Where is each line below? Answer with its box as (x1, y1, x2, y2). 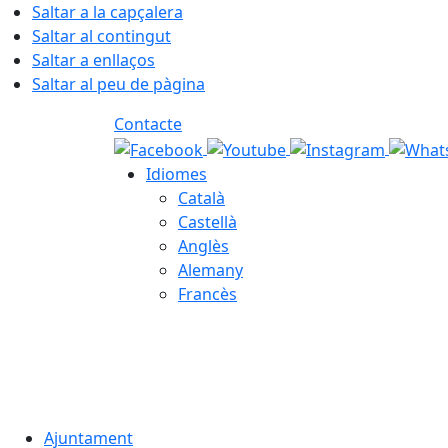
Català (178, 186, 225, 209)
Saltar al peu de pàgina (32, 73, 205, 95)
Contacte (114, 113, 182, 135)
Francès (178, 282, 237, 305)
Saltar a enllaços (32, 49, 155, 71)
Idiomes (146, 162, 207, 185)
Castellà (178, 210, 237, 233)
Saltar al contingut (32, 25, 171, 47)
